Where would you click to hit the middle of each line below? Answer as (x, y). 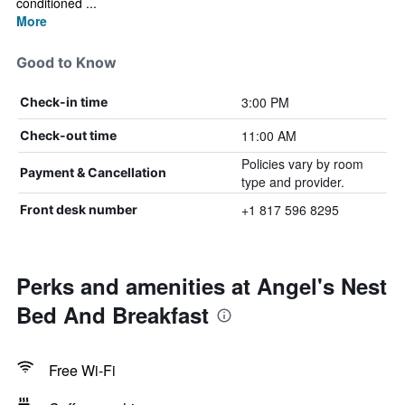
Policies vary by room (302, 164)
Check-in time (64, 102)
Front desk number (79, 209)
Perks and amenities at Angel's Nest (202, 286)
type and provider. (292, 182)
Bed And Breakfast (113, 315)
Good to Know (66, 62)
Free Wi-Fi (82, 370)
